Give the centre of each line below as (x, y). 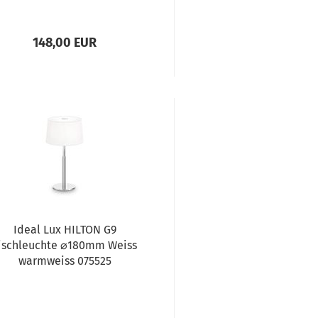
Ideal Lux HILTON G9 (65, 230)
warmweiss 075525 (65, 261)
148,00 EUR (65, 43)
